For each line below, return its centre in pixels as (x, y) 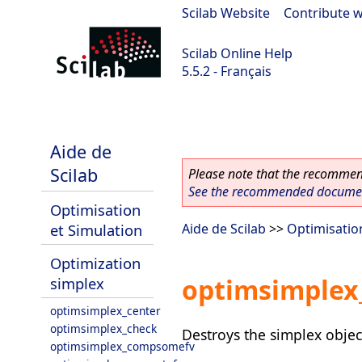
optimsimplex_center (105, 311)
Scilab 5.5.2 (42, 114)
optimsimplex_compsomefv (122, 346)
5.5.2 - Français (227, 71)
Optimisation (95, 210)
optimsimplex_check (103, 328)
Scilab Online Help (237, 53)
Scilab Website (226, 13)
